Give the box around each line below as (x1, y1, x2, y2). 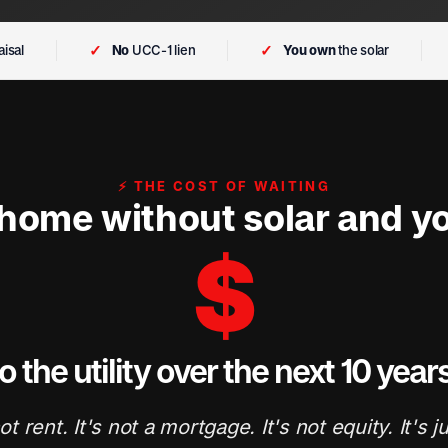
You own (283, 42, 336, 58)
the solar (335, 42, 389, 58)
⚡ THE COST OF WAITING (117, 178, 331, 194)
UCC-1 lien (129, 42, 196, 58)
